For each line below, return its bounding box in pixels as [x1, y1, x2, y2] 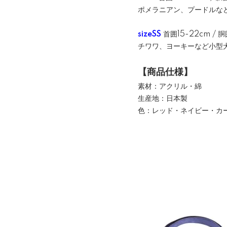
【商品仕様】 [138, 67, 193, 78]
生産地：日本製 [138, 95, 187, 103]
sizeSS [138, 30, 161, 39]
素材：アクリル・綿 [138, 83, 202, 91]
